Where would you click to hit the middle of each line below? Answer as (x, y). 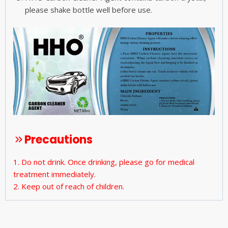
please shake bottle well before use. (88, 10)
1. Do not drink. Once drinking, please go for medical (104, 162)
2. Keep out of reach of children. (69, 186)
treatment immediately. (54, 174)
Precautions (59, 139)
